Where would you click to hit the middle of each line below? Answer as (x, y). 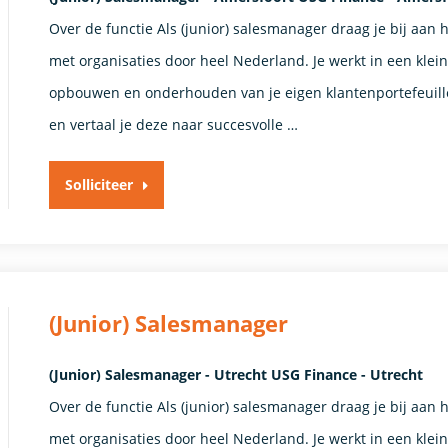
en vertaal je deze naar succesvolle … (174, 125)
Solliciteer (99, 185)
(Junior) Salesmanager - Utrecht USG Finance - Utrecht (236, 375)
